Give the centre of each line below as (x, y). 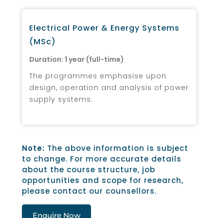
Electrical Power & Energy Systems (104, 28)
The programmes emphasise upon (98, 76)
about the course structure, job (89, 169)
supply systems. (61, 99)
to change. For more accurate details (102, 159)
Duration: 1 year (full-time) (77, 59)
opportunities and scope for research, (103, 180)
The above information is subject (117, 148)
